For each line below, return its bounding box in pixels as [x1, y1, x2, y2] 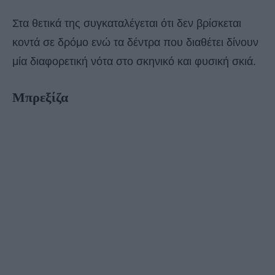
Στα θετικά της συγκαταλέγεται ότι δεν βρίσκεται [12, 17, 241, 30]
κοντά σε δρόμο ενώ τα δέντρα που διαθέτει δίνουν [12, 36, 258, 49]
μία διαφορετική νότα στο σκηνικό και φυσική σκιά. [12, 55, 256, 68]
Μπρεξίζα [12, 90, 68, 106]
